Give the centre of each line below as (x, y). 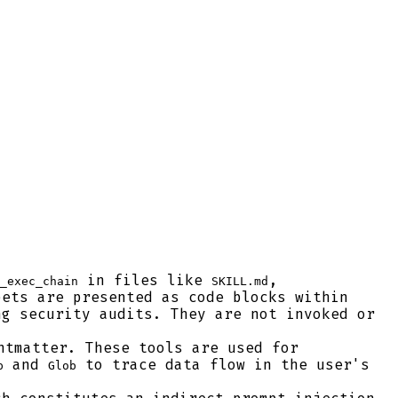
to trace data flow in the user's (223, 364)
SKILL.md (240, 281)
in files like (145, 280)
